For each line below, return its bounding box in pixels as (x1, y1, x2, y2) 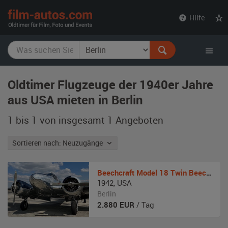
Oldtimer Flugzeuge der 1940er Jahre (8, 76, 213, 93)
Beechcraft (97, 167, 134, 178)
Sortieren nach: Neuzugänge (63, 138, 106, 148)
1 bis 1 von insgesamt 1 (8, 113, 113, 126)
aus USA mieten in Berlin (8, 92, 143, 108)
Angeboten (113, 113, 163, 126)
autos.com (92, 19, 140, 33)
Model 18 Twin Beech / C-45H (136, 167, 206, 178)
